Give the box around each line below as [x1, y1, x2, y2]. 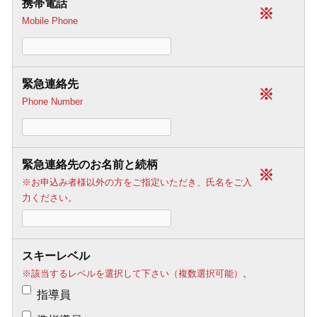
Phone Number [21, 96, 83, 107]
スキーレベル [21, 249, 90, 262]
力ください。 [21, 192, 77, 203]
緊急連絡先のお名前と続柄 [21, 158, 158, 171]
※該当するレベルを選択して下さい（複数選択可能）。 [21, 267, 252, 279]
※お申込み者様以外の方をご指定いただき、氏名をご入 [21, 176, 252, 188]
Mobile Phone [21, 15, 78, 26]
